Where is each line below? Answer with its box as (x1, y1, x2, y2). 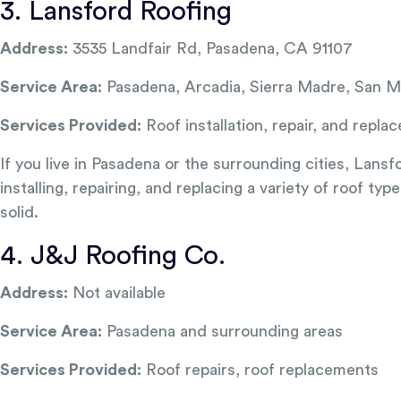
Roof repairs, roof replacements (141, 362, 379, 378)
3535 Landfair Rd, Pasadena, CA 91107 (68, 40, 353, 56)
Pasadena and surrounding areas (102, 323, 343, 339)
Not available (68, 285, 166, 301)
